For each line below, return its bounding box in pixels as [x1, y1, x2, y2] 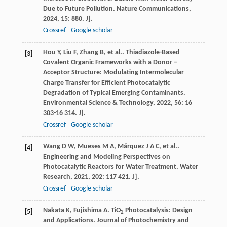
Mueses [77, 143, 101, 151]
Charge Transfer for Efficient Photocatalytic [43, 79, 170, 87]
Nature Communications [116, 5, 189, 13]
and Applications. [43, 217, 97, 225]
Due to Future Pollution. [43, 5, 117, 13]
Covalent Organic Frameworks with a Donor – [43, 59, 177, 67]
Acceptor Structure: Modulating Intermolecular [43, 69, 184, 77]
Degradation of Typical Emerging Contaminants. [43, 89, 185, 97]
